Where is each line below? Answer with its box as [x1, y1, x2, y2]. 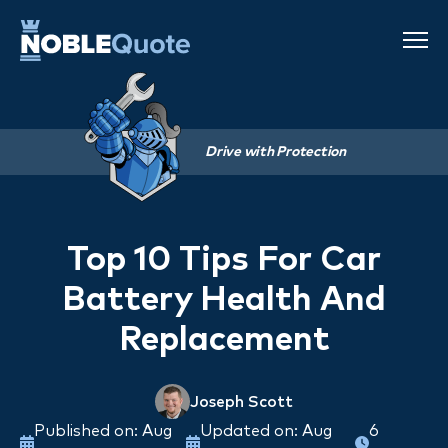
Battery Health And [62, 283, 386, 318]
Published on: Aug [34, 423, 172, 440]
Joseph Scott [190, 393, 293, 410]
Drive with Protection [205, 145, 346, 160]
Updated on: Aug [200, 423, 333, 440]
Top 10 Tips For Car [67, 243, 381, 278]
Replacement [118, 323, 330, 358]
